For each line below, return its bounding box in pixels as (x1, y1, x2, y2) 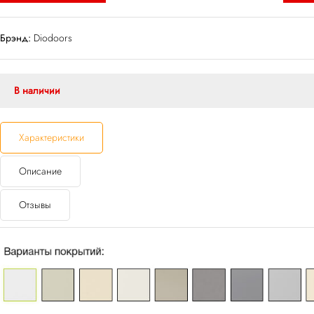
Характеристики (19, 130, 84, 144)
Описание (19, 164, 62, 178)
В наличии (14, 83, 60, 97)
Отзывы (19, 198, 51, 212)
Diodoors (31, 31, 72, 45)
